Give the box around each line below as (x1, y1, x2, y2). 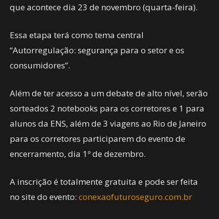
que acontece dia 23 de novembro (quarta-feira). (10, 1, 197, 13)
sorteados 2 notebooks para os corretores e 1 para (10, 103, 204, 114)
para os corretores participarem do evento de (10, 133, 185, 144)
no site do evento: (10, 191, 79, 202)
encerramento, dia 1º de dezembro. (10, 148, 146, 159)
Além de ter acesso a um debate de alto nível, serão (10, 88, 208, 99)
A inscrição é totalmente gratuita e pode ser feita (10, 176, 198, 187)
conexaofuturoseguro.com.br (79, 191, 192, 202)
